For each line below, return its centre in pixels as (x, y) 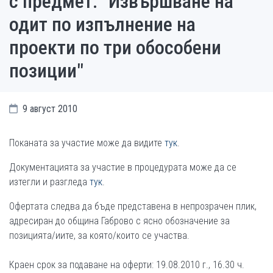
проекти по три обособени (115, 48)
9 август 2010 (49, 109)
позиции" (46, 71)
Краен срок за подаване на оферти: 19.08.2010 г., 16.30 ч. (127, 265)
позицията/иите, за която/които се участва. (99, 236)
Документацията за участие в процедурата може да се (123, 167)
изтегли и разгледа (49, 182)
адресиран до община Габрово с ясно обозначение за (119, 221)
